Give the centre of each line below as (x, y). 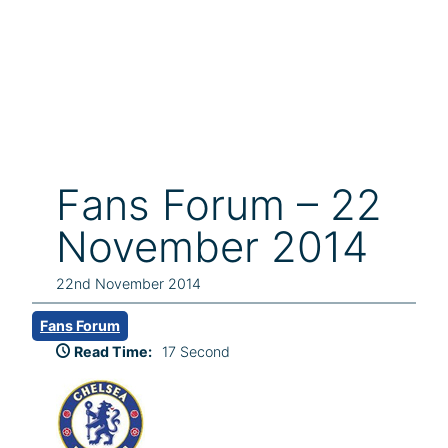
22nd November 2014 (128, 283)
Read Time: (113, 352)
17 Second (196, 352)
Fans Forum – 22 (219, 204)
